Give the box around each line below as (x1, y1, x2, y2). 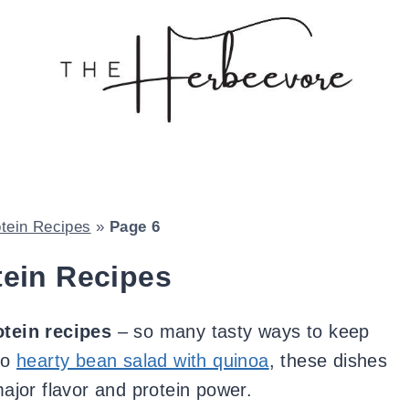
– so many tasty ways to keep (111, 321, 370, 342)
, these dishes (268, 351, 388, 372)
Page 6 (109, 218, 161, 236)
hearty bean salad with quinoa (16, 351, 269, 372)
